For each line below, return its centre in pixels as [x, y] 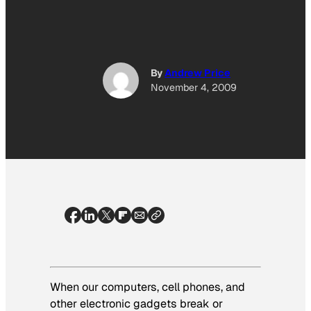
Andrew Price [197, 73]
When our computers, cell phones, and [148, 287]
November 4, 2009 [194, 88]
